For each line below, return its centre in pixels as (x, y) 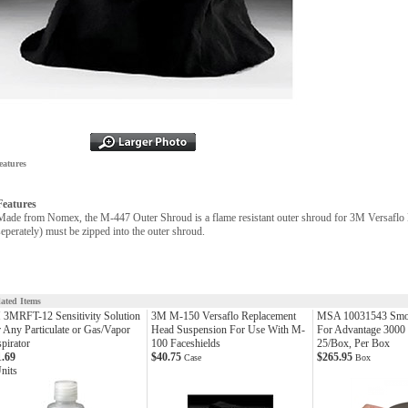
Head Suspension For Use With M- (228, 330)
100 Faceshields (186, 343)
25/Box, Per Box (353, 343)
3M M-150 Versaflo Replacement (224, 316)
